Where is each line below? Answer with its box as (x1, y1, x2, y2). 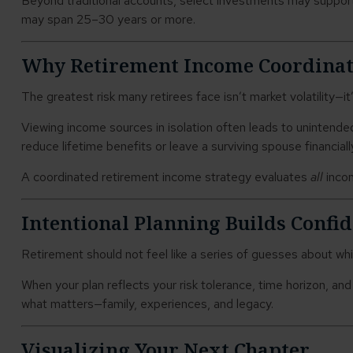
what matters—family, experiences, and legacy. (20, 295, 273, 313)
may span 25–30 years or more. (20, 11, 195, 28)
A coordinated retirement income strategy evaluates (20, 169, 310, 186)
